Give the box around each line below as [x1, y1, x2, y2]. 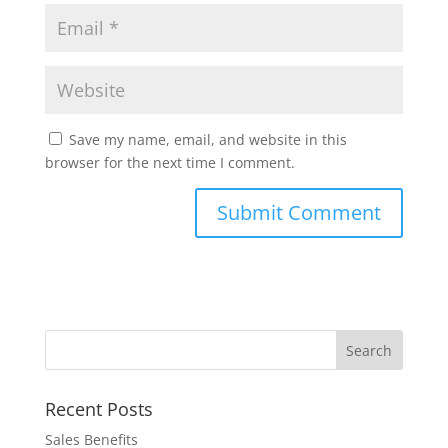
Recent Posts [44, 397, 153, 422]
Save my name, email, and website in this [68, 130, 347, 150]
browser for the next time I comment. [44, 153, 295, 173]
